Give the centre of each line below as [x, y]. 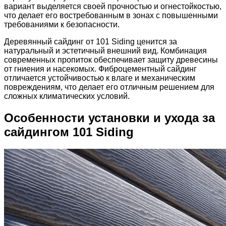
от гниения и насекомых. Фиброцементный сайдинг [100, 69]
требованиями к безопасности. [62, 24]
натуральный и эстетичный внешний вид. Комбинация [105, 50]
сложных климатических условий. [67, 96]
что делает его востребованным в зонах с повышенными [111, 15]
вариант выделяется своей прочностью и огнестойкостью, [113, 6]
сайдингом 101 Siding [69, 132]
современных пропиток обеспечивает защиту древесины [111, 60]
